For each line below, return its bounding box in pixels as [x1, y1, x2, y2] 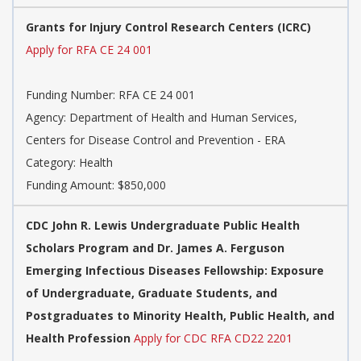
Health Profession [26, 330, 131, 346]
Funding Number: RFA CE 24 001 [26, 87, 195, 103]
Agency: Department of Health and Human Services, [26, 110, 297, 126]
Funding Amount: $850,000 [26, 177, 166, 193]
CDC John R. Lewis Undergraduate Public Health [26, 218, 300, 234]
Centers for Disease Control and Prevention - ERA [26, 132, 285, 148]
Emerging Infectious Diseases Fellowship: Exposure [26, 263, 324, 279]
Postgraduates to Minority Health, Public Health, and [26, 308, 334, 324]
